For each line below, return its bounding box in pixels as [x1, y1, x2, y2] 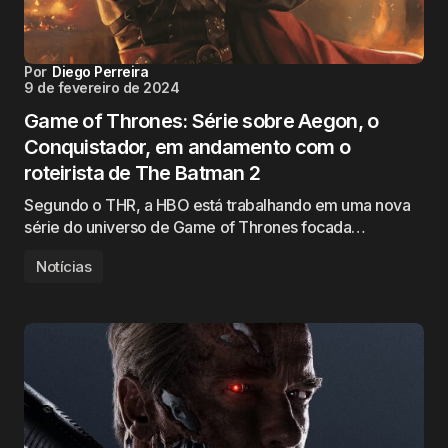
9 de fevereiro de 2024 [24, 79, 180, 96]
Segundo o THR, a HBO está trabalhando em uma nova [24, 195, 411, 215]
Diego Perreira [52, 63, 149, 80]
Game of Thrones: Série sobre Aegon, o [24, 109, 379, 133]
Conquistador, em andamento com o [24, 135, 350, 159]
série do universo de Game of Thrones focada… [24, 217, 366, 237]
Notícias [36, 257, 92, 276]
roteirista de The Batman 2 [24, 161, 261, 185]
